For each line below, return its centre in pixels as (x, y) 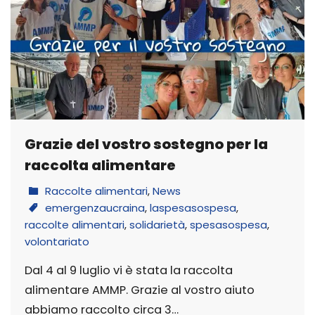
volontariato (57, 241)
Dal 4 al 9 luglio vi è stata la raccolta (129, 270)
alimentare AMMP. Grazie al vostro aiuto (140, 290)
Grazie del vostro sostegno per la (146, 144)
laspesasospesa (193, 207)
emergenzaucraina (95, 207)
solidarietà (157, 224)
